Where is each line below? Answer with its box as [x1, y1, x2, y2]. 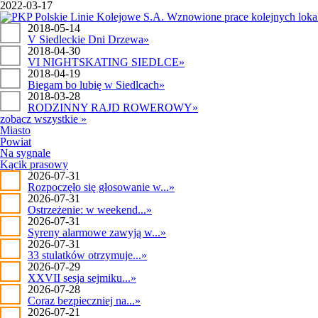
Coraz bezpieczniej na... [28, 295, 135, 307]
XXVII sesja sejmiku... [28, 272, 131, 284]
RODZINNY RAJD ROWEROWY [28, 102, 192, 114]
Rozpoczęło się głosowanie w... [28, 181, 169, 193]
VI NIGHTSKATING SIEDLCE [28, 56, 179, 68]
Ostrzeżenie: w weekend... [28, 204, 146, 216]
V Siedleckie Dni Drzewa [28, 33, 143, 45]
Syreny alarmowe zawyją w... [28, 226, 160, 238]
